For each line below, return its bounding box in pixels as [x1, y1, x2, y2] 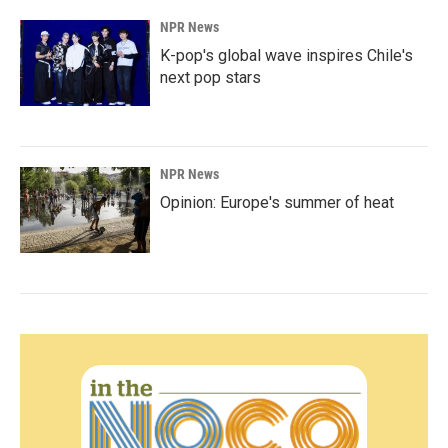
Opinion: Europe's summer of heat [160, 193, 394, 212]
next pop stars [160, 68, 261, 87]
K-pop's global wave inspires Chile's [160, 46, 413, 65]
